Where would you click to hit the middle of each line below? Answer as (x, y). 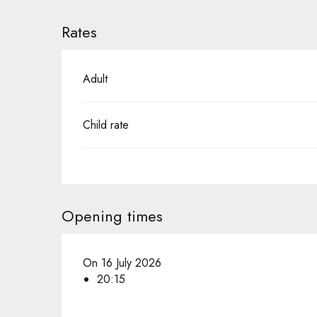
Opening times (113, 216)
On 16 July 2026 (122, 263)
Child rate (106, 125)
